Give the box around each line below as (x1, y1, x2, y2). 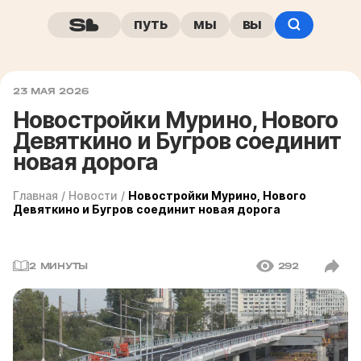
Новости (68, 189, 118, 202)
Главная (13, 189, 58, 202)
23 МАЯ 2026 (13, 85, 89, 97)
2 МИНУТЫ (29, 260, 89, 272)
